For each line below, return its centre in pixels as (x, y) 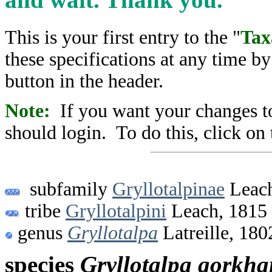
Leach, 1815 (217, 211)
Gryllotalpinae (168, 189)
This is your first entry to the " (123, 37)
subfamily (66, 189)
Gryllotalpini (116, 211)
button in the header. (84, 81)
